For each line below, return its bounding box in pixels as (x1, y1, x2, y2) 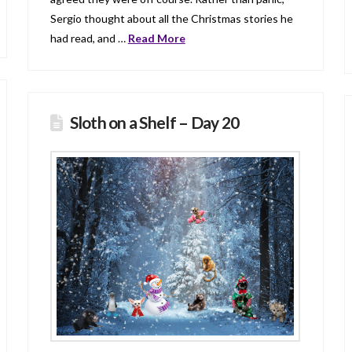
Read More (127, 31, 185, 45)
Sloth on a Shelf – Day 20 (69, 112, 240, 133)
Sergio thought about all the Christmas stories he (49, 11, 293, 25)
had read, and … (49, 31, 128, 45)
